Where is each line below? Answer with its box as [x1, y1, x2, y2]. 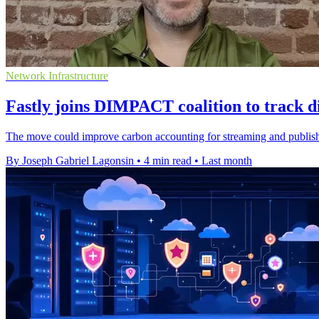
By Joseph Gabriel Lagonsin [6, 155, 134, 167]
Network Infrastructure [6, 70, 108, 83]
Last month [202, 155, 252, 167]
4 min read [144, 155, 192, 167]
